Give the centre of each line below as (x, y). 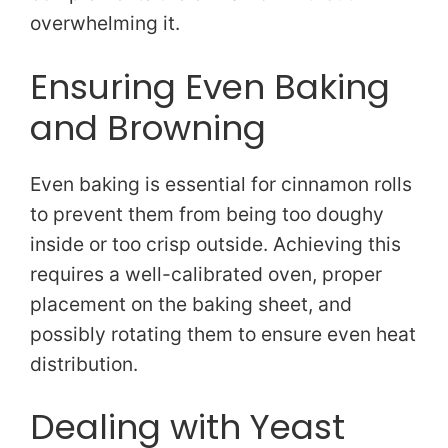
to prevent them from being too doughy (207, 213)
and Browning (148, 127)
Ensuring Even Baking (210, 86)
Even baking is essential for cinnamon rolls (221, 183)
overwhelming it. (105, 22)
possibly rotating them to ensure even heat (223, 333)
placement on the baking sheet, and (191, 303)
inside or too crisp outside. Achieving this (215, 243)
